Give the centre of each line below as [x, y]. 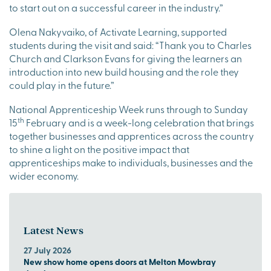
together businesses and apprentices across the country [132, 136]
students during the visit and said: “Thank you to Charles [130, 45]
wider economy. [45, 176]
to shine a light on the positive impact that [99, 149]
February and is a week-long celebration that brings [139, 122]
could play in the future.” [63, 85]
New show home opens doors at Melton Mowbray [120, 262]
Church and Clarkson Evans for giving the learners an [126, 58]
